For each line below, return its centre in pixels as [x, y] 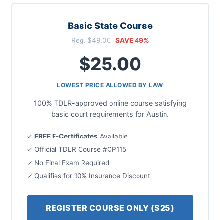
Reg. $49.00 [91, 40]
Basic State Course [110, 26]
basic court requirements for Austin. [110, 114]
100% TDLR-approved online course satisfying [110, 103]
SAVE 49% [132, 40]
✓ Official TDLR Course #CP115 [77, 149]
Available [113, 136]
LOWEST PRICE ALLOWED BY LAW [110, 85]
